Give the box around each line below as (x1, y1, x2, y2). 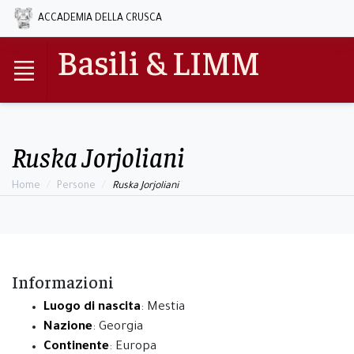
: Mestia (141, 301, 185, 315)
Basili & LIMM (57, 40, 260, 82)
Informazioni (12, 271, 114, 293)
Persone (57, 181, 96, 193)
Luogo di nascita (43, 301, 141, 315)
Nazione (43, 321, 92, 335)
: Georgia (92, 321, 143, 335)
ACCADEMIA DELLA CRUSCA (37, 13, 162, 25)
